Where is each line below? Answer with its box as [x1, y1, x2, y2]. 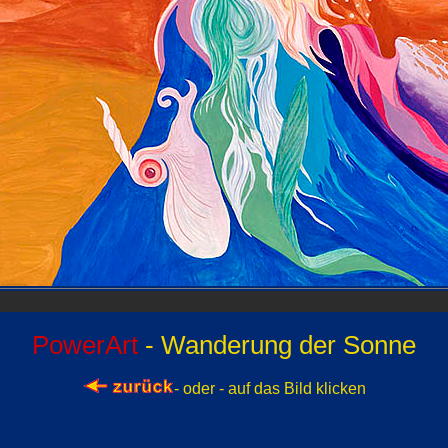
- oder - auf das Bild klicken [173, 380, 366, 398]
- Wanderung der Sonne [145, 329, 416, 360]
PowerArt [32, 329, 145, 360]
